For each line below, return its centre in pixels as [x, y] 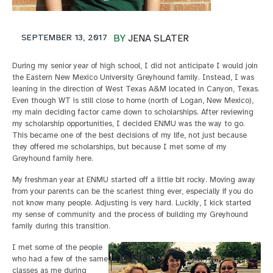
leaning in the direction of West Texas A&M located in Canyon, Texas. [136, 89]
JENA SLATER [158, 38]
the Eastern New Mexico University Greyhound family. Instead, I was [133, 77]
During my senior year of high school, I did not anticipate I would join [135, 66]
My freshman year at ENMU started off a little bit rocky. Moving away [134, 179]
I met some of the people [57, 247]
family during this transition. [61, 226]
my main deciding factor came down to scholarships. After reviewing [133, 112]
